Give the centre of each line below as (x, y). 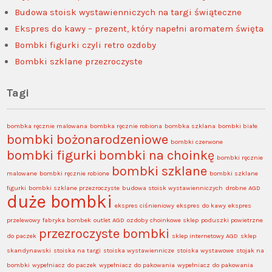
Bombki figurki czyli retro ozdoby (86, 45)
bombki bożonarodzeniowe (88, 139)
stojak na (250, 250)
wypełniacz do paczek (65, 265)
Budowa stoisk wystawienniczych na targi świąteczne (128, 12)
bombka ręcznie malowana (47, 126)
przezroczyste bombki (104, 233)
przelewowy (24, 220)
